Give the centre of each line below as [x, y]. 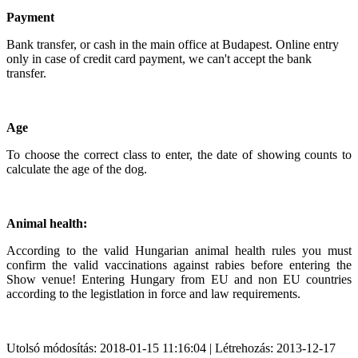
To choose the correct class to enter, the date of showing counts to [179, 154]
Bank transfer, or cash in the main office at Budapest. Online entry [173, 44]
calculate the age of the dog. [77, 169]
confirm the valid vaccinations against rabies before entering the [179, 265]
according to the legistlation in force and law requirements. [153, 293]
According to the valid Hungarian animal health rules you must [179, 250]
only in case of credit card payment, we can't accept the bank [159, 58]
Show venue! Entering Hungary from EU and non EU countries [179, 279]
